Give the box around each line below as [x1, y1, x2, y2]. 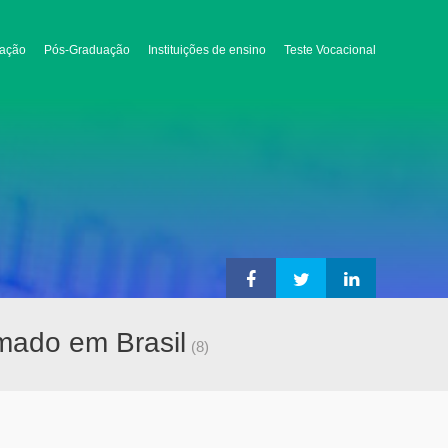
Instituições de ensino [148, 43, 266, 57]
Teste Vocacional [284, 43, 376, 57]
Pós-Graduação [44, 43, 130, 57]
